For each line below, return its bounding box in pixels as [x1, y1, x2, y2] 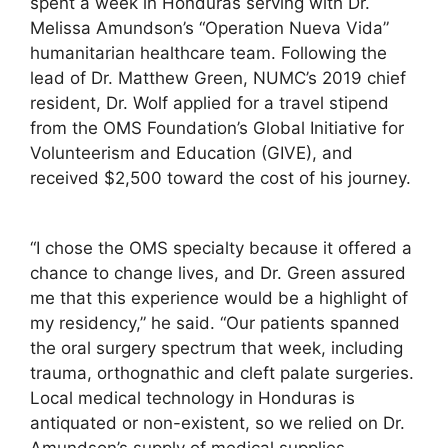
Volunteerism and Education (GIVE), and [30, 142, 353, 163]
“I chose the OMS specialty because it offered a [30, 238, 412, 259]
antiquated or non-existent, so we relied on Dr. [30, 413, 405, 434]
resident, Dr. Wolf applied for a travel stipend [30, 92, 389, 113]
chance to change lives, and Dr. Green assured [30, 263, 406, 284]
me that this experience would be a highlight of [30, 288, 408, 309]
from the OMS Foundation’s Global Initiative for [30, 117, 404, 138]
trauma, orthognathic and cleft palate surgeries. [30, 363, 414, 384]
